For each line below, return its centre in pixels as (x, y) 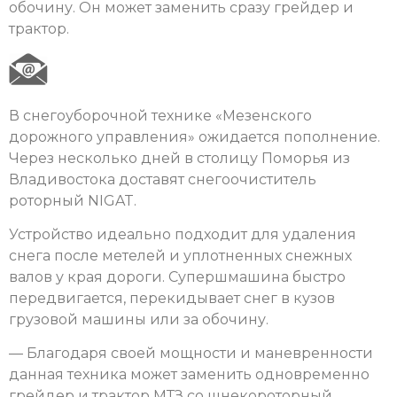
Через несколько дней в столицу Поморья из (179, 158)
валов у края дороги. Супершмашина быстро (177, 276)
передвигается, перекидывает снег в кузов (172, 298)
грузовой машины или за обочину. (139, 319)
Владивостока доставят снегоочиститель (163, 179)
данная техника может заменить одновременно (189, 375)
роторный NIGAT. (73, 200)
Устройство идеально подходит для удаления (183, 234)
